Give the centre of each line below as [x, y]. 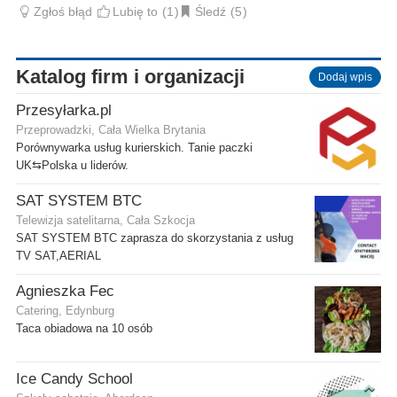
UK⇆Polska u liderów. [72, 165]
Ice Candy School [74, 378]
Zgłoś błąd [62, 11]
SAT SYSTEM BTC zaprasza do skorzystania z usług [155, 238]
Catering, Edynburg [65, 311]
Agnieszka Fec [65, 291]
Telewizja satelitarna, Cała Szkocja [105, 220]
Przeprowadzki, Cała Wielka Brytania [111, 130]
